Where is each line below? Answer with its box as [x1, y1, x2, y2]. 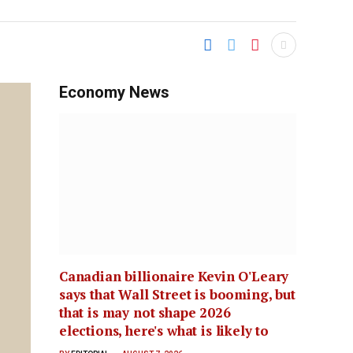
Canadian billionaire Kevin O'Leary [59, 267, 289, 286]
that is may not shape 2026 [59, 303, 231, 322]
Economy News [59, 83, 169, 102]
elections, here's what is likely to [59, 321, 269, 340]
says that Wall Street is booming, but [59, 285, 295, 304]
